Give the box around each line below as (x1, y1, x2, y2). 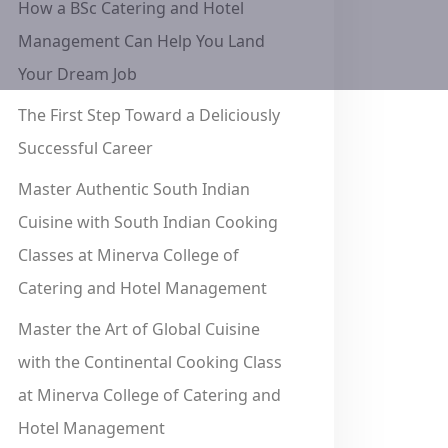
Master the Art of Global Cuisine (18, 318, 260, 340)
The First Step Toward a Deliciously (18, 104, 280, 126)
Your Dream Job (18, 63, 137, 85)
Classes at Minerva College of (18, 244, 239, 266)
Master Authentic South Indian (18, 178, 250, 200)
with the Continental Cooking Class (18, 351, 282, 373)
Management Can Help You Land (18, 30, 265, 52)
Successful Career (18, 137, 153, 159)
